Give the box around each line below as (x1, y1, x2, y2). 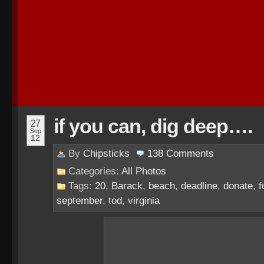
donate (223, 180, 253, 192)
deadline (181, 180, 217, 192)
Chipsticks (83, 148, 130, 159)
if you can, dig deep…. (54, 115, 252, 137)
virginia (128, 195, 160, 206)
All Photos (121, 166, 166, 177)
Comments (166, 148, 214, 159)
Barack (111, 180, 143, 192)
